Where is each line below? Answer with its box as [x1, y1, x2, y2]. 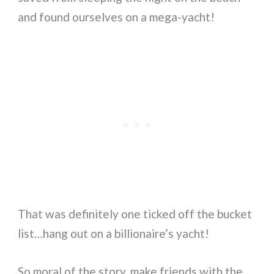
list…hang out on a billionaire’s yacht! [18, 226, 210, 240]
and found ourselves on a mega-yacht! [18, 9, 215, 24]
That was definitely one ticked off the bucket [18, 206, 253, 221]
